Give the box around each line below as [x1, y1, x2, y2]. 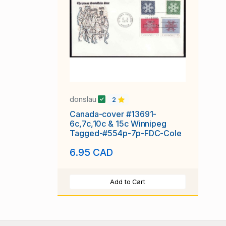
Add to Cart [109, 178, 146, 186]
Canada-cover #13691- [70, 109, 157, 120]
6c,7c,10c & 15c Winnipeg [70, 119, 167, 129]
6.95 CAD [70, 146, 114, 158]
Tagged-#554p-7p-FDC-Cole [70, 128, 182, 139]
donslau [70, 94, 98, 104]
